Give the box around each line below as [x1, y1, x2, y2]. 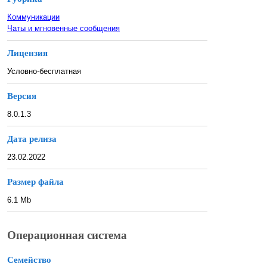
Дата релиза [7, 133, 57, 144]
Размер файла [7, 176, 64, 187]
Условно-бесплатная [7, 66, 81, 76]
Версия [7, 91, 36, 101]
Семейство [7, 255, 51, 265]
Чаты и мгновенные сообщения [7, 23, 120, 33]
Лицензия [7, 48, 48, 58]
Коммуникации [7, 12, 60, 21]
